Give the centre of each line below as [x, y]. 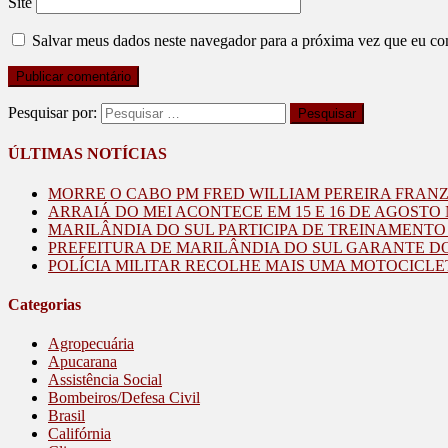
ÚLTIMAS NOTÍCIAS [87, 154]
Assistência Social [105, 380]
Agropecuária [91, 344]
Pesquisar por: [52, 113]
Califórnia [79, 434]
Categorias [44, 304]
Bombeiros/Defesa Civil [124, 398]
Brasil [66, 416]
